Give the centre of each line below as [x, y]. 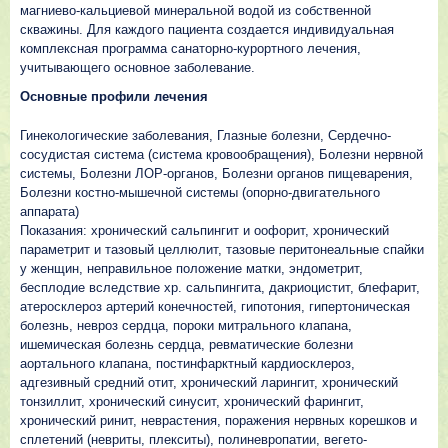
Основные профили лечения [114, 96]
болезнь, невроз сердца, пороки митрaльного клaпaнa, [186, 325]
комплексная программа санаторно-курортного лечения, [190, 48]
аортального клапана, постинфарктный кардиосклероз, [187, 363]
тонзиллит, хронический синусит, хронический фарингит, [192, 401]
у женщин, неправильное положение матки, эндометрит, [191, 268]
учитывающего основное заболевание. [137, 67]
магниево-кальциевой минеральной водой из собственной [195, 10]
